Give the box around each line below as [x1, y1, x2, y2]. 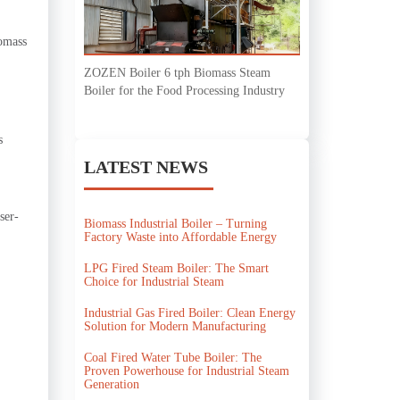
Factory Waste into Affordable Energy [83, 229, 277, 244]
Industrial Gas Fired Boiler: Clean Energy [83, 305, 296, 320]
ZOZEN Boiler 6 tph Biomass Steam [83, 65, 271, 79]
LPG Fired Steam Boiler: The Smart [83, 261, 269, 275]
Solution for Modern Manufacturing [83, 319, 266, 333]
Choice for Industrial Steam [83, 274, 224, 288]
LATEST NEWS [83, 156, 208, 177]
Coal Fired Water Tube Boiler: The [83, 350, 262, 364]
